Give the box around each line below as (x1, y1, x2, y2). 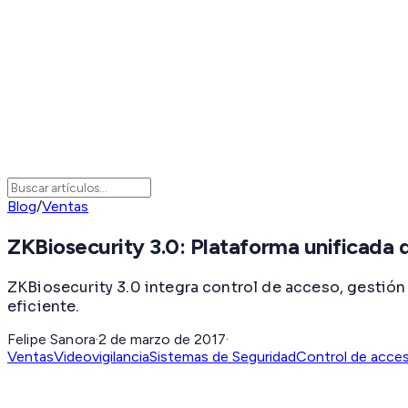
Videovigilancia (54, 347, 149, 365)
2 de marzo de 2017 (98, 330, 227, 348)
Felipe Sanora (7, 330, 97, 348)
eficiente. (7, 296, 80, 316)
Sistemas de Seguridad (149, 347, 296, 365)
